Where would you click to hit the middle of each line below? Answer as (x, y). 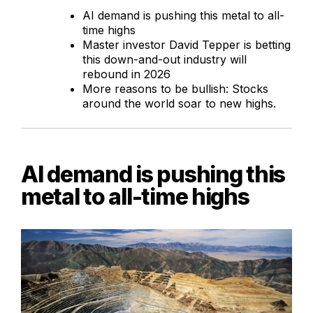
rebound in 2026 (126, 74)
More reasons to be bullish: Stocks (175, 89)
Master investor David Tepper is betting (187, 45)
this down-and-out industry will (165, 60)
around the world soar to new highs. (179, 104)
